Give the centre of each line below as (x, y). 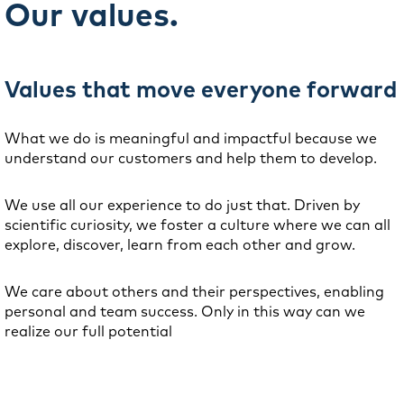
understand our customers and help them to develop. (191, 158)
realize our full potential (88, 331)
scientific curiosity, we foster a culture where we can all (197, 225)
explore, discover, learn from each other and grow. (180, 244)
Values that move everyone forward (201, 89)
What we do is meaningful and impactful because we (191, 138)
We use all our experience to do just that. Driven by (182, 205)
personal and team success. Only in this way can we (185, 311)
